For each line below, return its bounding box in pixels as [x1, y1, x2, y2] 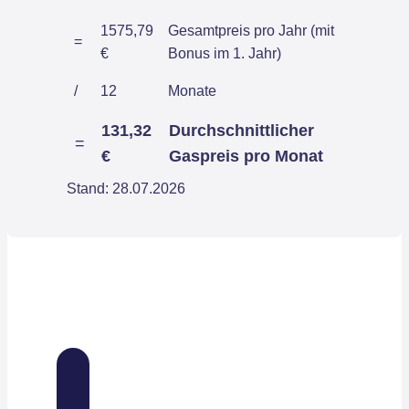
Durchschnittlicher [169, 121, 314, 141]
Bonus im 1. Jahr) [168, 46, 281, 62]
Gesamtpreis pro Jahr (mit [168, 23, 334, 39]
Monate [168, 83, 216, 100]
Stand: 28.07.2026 [67, 181, 185, 197]
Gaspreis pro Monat [169, 147, 323, 166]
